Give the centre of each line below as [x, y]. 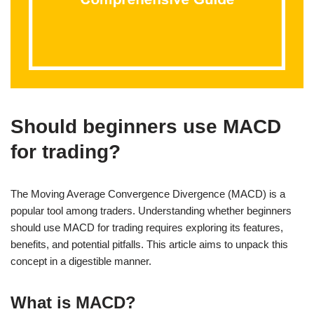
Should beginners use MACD [146, 126]
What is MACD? [73, 302]
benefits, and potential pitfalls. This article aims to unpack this [149, 244]
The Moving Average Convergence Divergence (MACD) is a [148, 193]
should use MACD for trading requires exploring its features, [147, 227]
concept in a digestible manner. [81, 261]
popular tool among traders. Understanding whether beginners [151, 210]
